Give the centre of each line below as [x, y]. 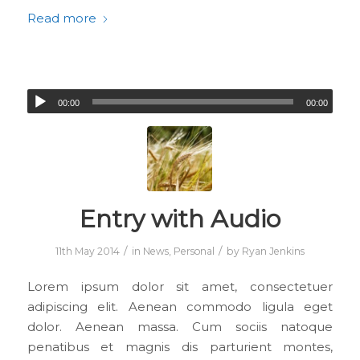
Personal [194, 251]
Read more [61, 18]
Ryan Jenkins [273, 251]
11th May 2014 [87, 251]
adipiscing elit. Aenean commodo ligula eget [180, 307]
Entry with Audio [180, 219]
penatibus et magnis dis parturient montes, [180, 348]
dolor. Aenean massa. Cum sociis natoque [180, 327]
